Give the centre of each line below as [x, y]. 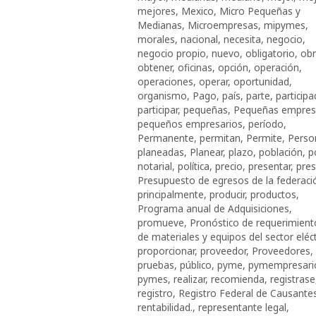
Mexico [197, 11]
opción [233, 67]
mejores [157, 11]
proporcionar [166, 250]
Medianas [160, 25]
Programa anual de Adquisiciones [213, 208]
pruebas [156, 265]
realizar [189, 279]
